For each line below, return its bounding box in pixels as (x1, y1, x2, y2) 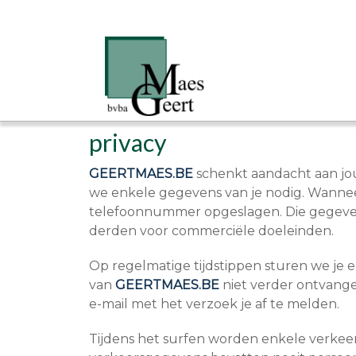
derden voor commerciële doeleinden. (89, 223, 334, 238)
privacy (89, 128, 167, 157)
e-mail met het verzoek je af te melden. (89, 296, 339, 311)
